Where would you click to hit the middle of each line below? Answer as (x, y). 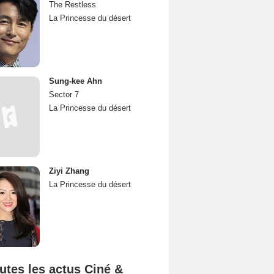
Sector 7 (64, 94)
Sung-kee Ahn (76, 81)
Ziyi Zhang (69, 171)
